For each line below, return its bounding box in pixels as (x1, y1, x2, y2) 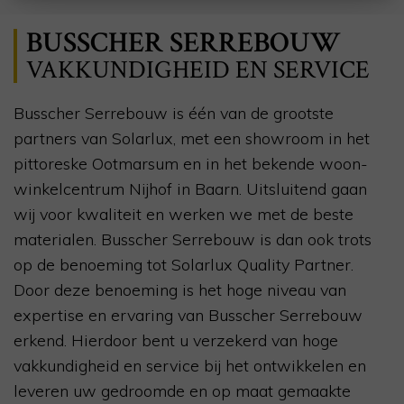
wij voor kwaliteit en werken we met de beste (14, 203, 353, 225)
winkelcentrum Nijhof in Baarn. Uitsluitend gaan (14, 178, 367, 199)
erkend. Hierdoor (14, 329, 142, 351)
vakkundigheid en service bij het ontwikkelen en (14, 354, 366, 376)
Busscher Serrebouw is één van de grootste (14, 102, 334, 124)
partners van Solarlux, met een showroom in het (14, 127, 370, 149)
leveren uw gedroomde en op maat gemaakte (14, 380, 351, 401)
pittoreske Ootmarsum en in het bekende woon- (14, 152, 368, 174)
